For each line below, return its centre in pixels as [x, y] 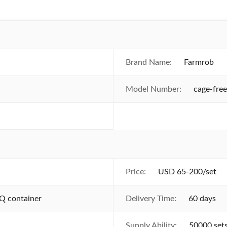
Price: [136, 172]
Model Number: [154, 89]
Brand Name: [149, 62]
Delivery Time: [151, 199]
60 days [202, 199]
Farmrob [199, 62]
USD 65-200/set [187, 172]
